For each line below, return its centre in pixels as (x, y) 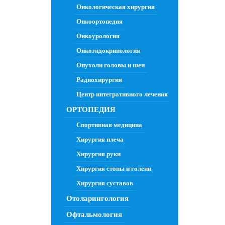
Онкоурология (98, 36)
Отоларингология (97, 198)
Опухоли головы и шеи (110, 65)
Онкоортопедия (99, 21)
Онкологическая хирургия (116, 7)
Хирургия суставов (105, 183)
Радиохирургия (99, 80)
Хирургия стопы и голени (114, 168)
